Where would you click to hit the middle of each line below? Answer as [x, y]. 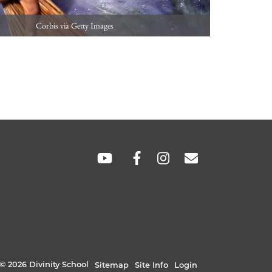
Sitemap [112, 265]
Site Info [151, 265]
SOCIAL [81, 156]
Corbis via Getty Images [75, 25]
